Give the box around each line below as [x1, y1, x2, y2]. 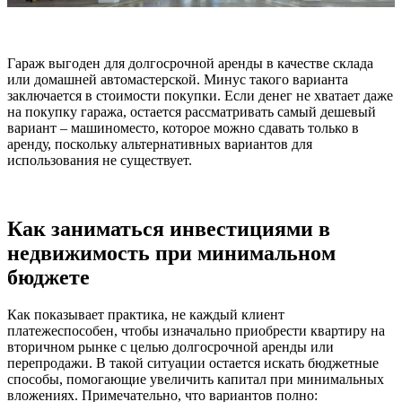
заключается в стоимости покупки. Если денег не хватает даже [7, 87, 393, 103]
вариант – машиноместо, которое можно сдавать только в [7, 119, 359, 135]
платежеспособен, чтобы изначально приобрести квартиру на [7, 323, 385, 339]
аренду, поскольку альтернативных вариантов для [7, 135, 312, 152]
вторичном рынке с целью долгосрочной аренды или [7, 339, 334, 355]
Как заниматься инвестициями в [7, 216, 330, 240]
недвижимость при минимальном [7, 240, 336, 265]
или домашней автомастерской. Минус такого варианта [7, 71, 348, 87]
